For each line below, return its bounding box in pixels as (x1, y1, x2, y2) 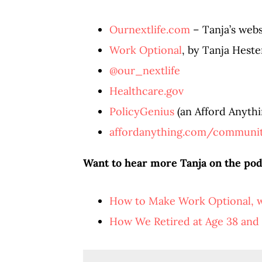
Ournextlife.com (109, 23, 190, 36)
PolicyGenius (109, 105, 174, 118)
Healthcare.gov (109, 84, 184, 98)
